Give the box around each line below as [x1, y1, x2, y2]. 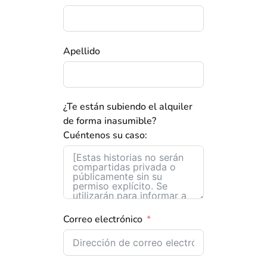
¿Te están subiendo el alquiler [63, 100, 193, 114]
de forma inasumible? [63, 114, 156, 128]
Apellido [63, 45, 100, 58]
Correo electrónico [63, 212, 142, 226]
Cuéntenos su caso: [63, 129, 147, 142]
